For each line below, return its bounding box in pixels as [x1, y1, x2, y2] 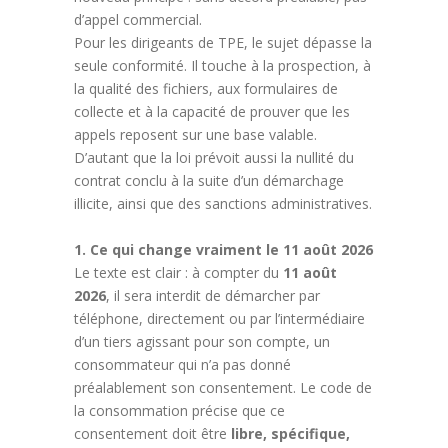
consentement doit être [74, 423, 227, 443]
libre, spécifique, [227, 423, 350, 443]
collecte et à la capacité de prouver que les [74, 101, 350, 121]
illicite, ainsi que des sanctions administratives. [74, 193, 372, 213]
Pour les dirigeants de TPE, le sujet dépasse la [74, 32, 372, 52]
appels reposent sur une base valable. [74, 124, 317, 144]
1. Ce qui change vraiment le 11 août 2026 [74, 239, 373, 259]
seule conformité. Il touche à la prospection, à [74, 55, 371, 75]
